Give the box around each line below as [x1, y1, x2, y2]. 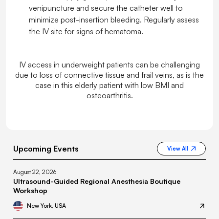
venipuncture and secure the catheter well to [29, 3, 183, 13]
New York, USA [27, 202, 66, 210]
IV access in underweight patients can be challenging [19, 60, 200, 70]
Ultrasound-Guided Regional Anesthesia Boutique [13, 177, 180, 186]
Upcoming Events [13, 144, 79, 154]
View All [167, 145, 188, 153]
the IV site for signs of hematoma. [29, 26, 143, 37]
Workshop [13, 186, 47, 195]
